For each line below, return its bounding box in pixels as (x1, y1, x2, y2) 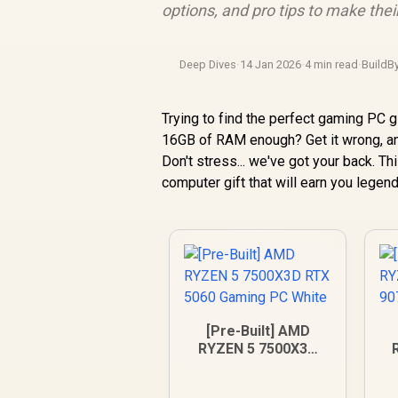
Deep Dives (179, 58, 237, 71)
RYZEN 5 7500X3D (198, 340, 318, 357)
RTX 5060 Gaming (199, 358, 317, 375)
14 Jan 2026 (240, 58, 302, 71)
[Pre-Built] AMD (205, 322, 310, 339)
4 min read (305, 58, 359, 71)
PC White (227, 376, 289, 393)
